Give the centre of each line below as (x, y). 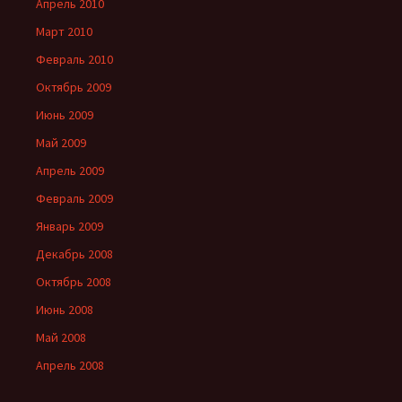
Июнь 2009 (65, 115)
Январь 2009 (70, 227)
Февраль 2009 (74, 199)
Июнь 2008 (65, 310)
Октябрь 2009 (74, 87)
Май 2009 (61, 143)
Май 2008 (61, 338)
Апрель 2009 (70, 171)
